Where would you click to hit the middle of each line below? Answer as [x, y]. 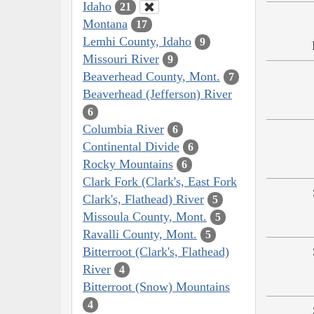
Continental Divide [131, 146]
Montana [105, 23]
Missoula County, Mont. [145, 216]
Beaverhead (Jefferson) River [157, 94]
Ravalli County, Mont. [140, 234]
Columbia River [123, 129]
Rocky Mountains [128, 164]
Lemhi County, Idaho [137, 41]
